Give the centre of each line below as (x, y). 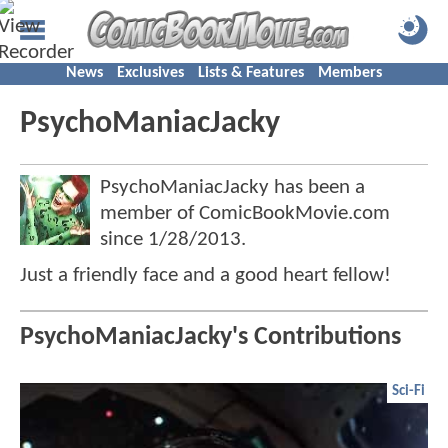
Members (350, 73)
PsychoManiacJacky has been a (232, 187)
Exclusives (150, 73)
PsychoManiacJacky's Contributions (210, 338)
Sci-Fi (408, 392)
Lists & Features (251, 73)
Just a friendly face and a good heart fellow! (205, 275)
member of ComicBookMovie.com (245, 213)
